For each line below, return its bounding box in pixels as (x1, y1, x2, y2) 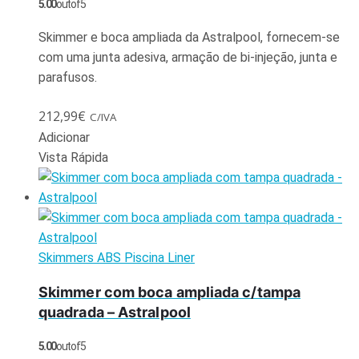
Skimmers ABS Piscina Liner (38, 249, 195, 265)
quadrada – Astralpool (38, 303, 191, 321)
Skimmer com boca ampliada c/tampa (38, 283, 301, 301)
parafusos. (38, 69, 100, 85)
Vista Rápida (38, 149, 108, 165)
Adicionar (38, 129, 90, 145)
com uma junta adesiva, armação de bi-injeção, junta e (38, 49, 337, 65)
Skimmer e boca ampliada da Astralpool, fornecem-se (38, 29, 340, 45)
